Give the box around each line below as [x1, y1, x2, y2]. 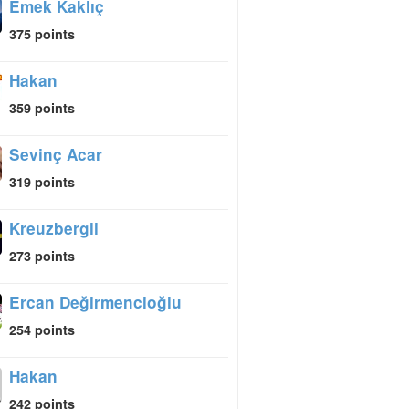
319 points [9, 173, 76, 191]
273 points [9, 246, 76, 265]
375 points [9, 25, 76, 43]
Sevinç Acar [9, 143, 103, 165]
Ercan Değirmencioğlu [9, 291, 183, 313]
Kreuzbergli [9, 217, 100, 239]
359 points [9, 99, 76, 117]
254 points [9, 320, 76, 339]
